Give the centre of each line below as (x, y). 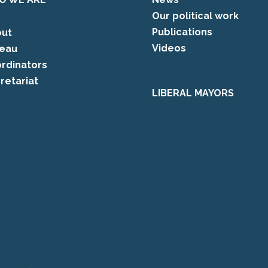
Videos (169, 48)
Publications (182, 32)
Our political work (195, 16)
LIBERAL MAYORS (193, 93)
